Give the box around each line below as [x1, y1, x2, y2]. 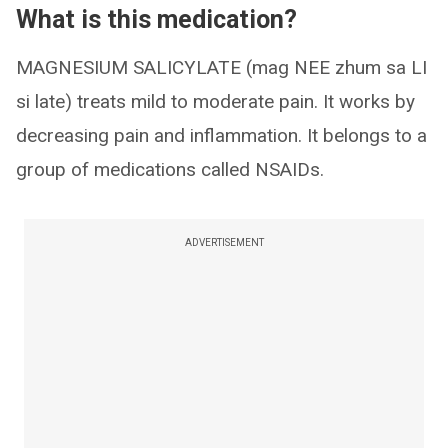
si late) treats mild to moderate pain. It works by [16, 90, 415, 113]
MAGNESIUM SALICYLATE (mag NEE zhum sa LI [16, 56, 427, 79]
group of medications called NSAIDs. [16, 158, 324, 181]
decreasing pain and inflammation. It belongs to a [16, 124, 427, 147]
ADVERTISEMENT [184, 237, 264, 248]
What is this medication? [16, 5, 297, 34]
